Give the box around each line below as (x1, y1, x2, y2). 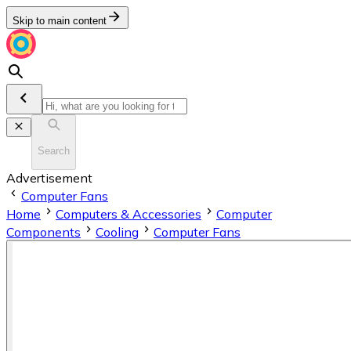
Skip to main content (13, 15, 107, 27)
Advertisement (6, 169, 92, 186)
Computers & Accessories (56, 205, 201, 222)
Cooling (96, 223, 139, 240)
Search (38, 145, 70, 157)
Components (6, 223, 81, 240)
